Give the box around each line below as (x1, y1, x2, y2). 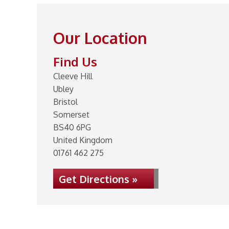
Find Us (53, 54, 97, 70)
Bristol (53, 97, 78, 107)
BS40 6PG (53, 122, 91, 132)
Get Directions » (59, 172, 138, 186)
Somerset (53, 109, 89, 120)
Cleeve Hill (53, 71, 93, 81)
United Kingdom (53, 135, 112, 145)
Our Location (53, 28, 147, 48)
